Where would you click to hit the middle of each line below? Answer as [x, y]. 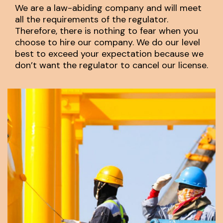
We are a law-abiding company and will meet [108, 8]
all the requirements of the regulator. [92, 19]
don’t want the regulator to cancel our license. [111, 65]
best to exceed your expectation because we [109, 54]
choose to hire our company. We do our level [108, 42]
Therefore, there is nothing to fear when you [107, 31]
